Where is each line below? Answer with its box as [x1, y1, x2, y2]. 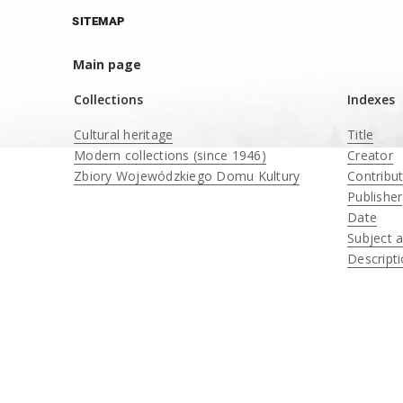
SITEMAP [72, 14, 125, 28]
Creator [347, 147, 393, 164]
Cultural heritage [74, 126, 174, 143]
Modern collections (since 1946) [74, 147, 266, 164]
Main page [73, 56, 141, 73]
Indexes [347, 91, 396, 108]
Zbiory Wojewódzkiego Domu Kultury [74, 167, 300, 184]
